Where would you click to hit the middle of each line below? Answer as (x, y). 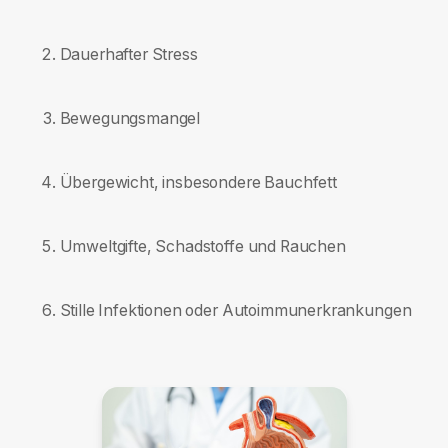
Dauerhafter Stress (128, 55)
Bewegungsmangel (130, 119)
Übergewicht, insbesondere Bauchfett (198, 183)
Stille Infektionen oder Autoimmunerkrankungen (235, 310)
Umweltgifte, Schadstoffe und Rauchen (202, 247)
